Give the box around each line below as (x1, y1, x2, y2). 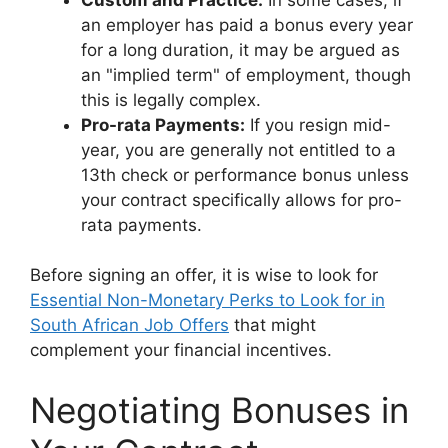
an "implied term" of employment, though (81, 64, 411, 85)
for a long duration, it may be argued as (81, 39, 400, 60)
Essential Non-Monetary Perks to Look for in (30, 290, 385, 310)
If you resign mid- (245, 114, 391, 135)
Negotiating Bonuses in (30, 388, 409, 431)
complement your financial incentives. (30, 340, 332, 360)
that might (229, 315, 316, 335)
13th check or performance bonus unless (81, 164, 409, 185)
